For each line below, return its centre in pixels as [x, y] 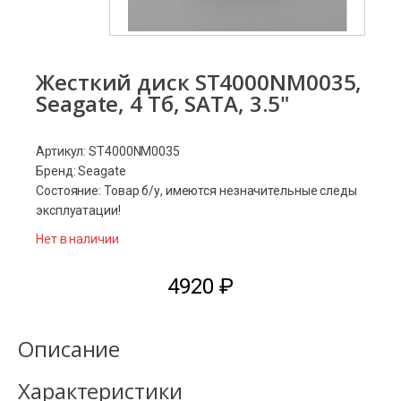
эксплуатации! [78, 210]
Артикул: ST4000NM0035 [108, 151]
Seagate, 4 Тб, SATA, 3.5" [162, 103]
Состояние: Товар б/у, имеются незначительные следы [196, 191]
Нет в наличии [77, 239]
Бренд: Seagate [81, 171]
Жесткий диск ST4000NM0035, [199, 82]
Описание [69, 349]
